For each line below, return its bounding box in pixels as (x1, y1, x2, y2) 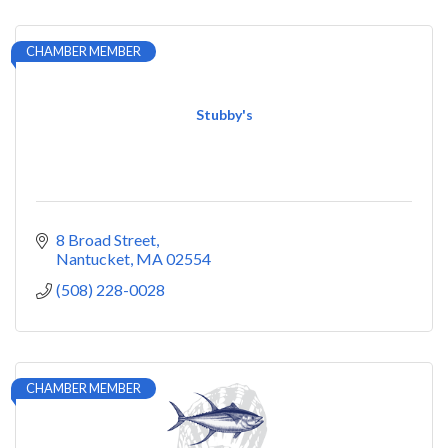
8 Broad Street (56, 229, 156, 249)
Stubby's (195, 105, 253, 123)
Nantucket (56, 248, 130, 268)
